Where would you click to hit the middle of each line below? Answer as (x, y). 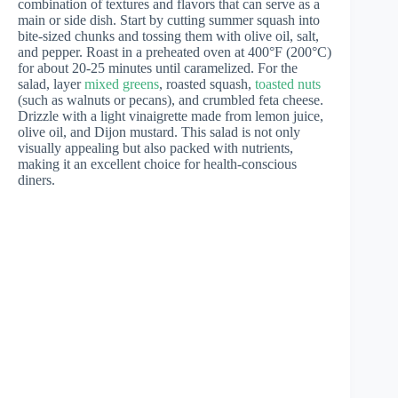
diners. (36, 180)
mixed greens (122, 84)
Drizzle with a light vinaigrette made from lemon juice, (171, 116)
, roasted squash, (207, 84)
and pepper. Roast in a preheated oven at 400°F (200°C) (175, 52)
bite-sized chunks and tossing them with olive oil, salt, (168, 36)
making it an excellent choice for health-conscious (157, 164)
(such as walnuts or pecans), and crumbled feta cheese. (171, 100)
